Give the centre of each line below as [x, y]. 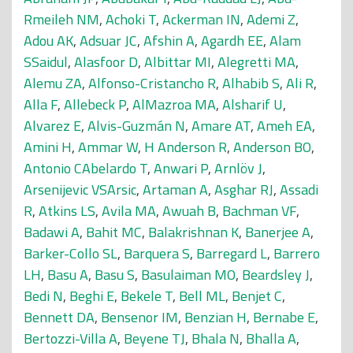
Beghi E [92, 296]
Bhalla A [271, 338]
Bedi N [43, 296]
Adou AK [48, 41]
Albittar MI [178, 62]
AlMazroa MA [174, 104]
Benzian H [216, 317]
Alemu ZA [53, 83]
